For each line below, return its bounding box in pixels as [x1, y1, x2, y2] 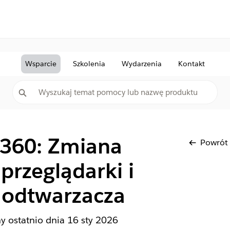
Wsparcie [25, 59, 56, 68]
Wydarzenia [122, 59, 162, 68]
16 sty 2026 [67, 214, 118, 226]
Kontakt [178, 59, 205, 68]
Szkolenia [73, 59, 105, 68]
